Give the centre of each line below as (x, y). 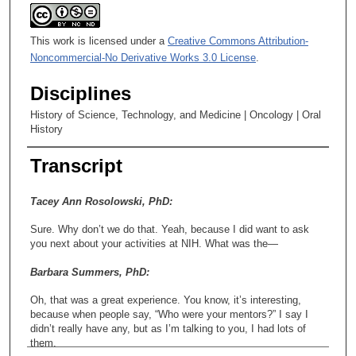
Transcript (76, 165)
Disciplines (81, 93)
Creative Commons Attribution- (238, 41)
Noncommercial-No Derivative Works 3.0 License (143, 57)
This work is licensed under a (99, 41)
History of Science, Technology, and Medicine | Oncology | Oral (176, 114)
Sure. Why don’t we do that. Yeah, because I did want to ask (170, 229)
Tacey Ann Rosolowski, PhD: (101, 201)
